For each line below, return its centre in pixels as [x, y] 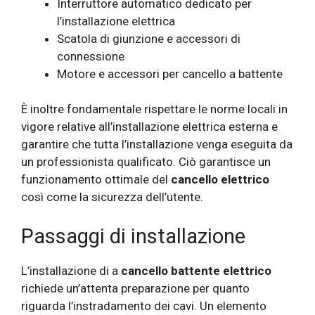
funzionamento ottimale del [96, 180]
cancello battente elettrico [196, 270]
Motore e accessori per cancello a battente [170, 73]
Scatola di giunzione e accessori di [149, 38]
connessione [91, 56]
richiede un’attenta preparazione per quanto [135, 288]
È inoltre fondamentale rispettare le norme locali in [154, 109]
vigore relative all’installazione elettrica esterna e [149, 127]
